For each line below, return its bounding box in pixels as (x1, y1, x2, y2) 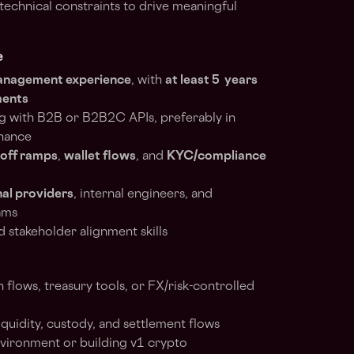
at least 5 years (165, 75, 258, 87)
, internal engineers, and (73, 189, 213, 201)
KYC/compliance (167, 151, 266, 163)
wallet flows (64, 151, 136, 163)
